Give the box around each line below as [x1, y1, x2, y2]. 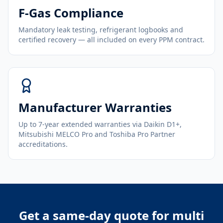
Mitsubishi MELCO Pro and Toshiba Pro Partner [18, 129, 175, 139]
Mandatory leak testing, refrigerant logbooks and [18, 25, 183, 34]
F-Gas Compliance [18, 4, 123, 21]
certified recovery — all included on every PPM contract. [18, 35, 205, 44]
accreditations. [18, 139, 68, 149]
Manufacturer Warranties [18, 99, 172, 115]
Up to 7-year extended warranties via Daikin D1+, [18, 119, 182, 129]
